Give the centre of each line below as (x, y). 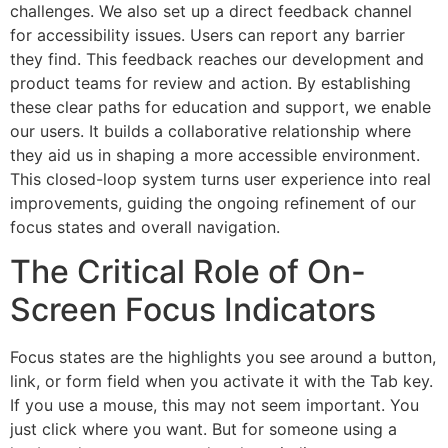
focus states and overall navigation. (145, 226)
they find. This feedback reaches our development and (217, 58)
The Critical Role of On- (188, 271)
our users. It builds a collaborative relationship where (210, 130)
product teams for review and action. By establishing (210, 82)
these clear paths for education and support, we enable (220, 106)
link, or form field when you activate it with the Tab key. (221, 380)
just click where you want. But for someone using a (203, 428)
